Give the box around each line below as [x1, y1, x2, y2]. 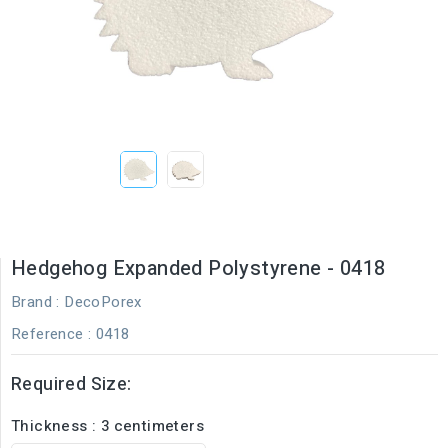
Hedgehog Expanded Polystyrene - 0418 [11, 253, 386, 283]
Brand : [11, 290, 60, 313]
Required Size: [11, 370, 132, 398]
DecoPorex [64, 290, 142, 313]
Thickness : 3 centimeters [11, 414, 204, 437]
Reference [11, 322, 84, 345]
